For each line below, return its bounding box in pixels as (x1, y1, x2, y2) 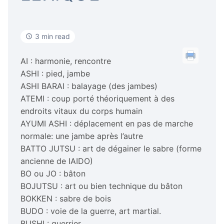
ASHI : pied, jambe (20, 68, 90, 78)
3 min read (35, 31, 70, 40)
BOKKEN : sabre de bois (20, 193, 111, 203)
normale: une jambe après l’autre (20, 130, 143, 141)
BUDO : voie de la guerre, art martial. (20, 205, 161, 216)
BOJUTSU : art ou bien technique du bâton (20, 180, 182, 191)
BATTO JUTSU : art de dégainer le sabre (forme (20, 143, 201, 153)
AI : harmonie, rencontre (20, 55, 111, 66)
